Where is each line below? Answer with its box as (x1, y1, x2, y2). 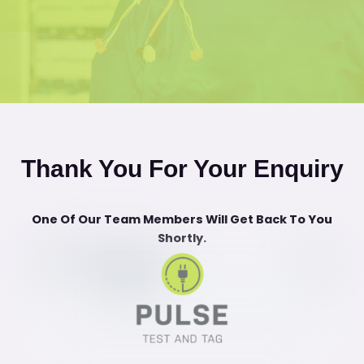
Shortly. (158, 230, 206, 247)
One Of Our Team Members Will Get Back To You (32, 211, 332, 228)
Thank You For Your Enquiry (20, 155, 344, 183)
